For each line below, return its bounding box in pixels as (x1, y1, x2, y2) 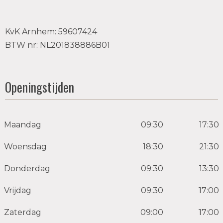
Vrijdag (4, 186, 31, 195)
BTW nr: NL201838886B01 (5, 40, 110, 50)
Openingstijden (5, 78, 74, 96)
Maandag (4, 120, 41, 129)
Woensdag (4, 142, 47, 151)
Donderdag (4, 164, 50, 173)
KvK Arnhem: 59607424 (5, 27, 97, 36)
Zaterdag (4, 208, 41, 217)
